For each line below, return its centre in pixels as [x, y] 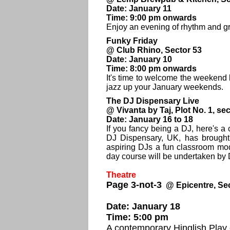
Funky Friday [132, 41]
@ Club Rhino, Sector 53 [154, 50]
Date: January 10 [139, 59]
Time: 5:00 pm [137, 217]
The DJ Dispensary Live [153, 101]
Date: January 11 [139, 8]
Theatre [121, 175]
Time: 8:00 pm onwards [151, 69]
